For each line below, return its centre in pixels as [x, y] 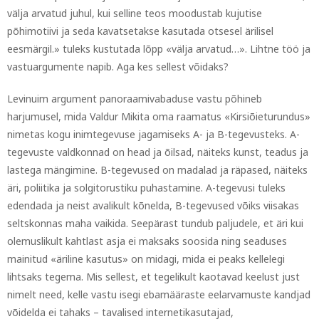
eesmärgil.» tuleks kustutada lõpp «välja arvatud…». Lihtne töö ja [159, 49]
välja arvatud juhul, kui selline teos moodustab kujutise [135, 13]
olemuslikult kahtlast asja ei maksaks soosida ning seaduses [147, 241]
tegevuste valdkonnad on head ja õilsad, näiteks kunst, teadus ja [158, 152]
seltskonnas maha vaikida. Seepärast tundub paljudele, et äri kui [155, 223]
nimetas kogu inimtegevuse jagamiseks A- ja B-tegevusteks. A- [153, 134]
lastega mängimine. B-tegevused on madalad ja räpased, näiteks [157, 170]
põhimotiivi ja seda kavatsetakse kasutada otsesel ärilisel [140, 31]
